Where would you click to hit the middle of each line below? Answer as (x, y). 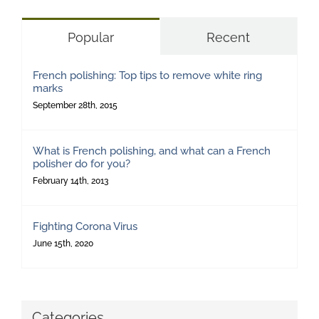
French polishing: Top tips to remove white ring (147, 75)
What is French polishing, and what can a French (152, 151)
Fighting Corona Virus (85, 226)
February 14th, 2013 (70, 181)
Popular (90, 37)
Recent (229, 37)
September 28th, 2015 (75, 105)
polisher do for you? (82, 163)
